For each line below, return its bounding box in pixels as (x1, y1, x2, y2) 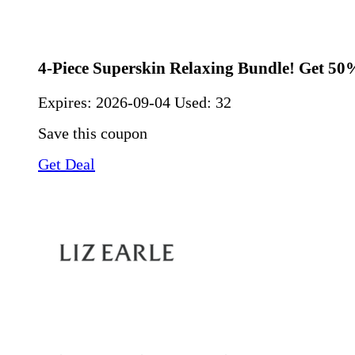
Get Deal (38, 155, 95, 174)
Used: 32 (174, 94, 231, 112)
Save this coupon (38, 124, 147, 143)
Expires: (38, 94, 96, 112)
